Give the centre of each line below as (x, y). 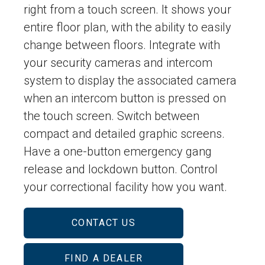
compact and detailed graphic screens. (124, 134)
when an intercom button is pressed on (125, 98)
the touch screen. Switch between (112, 116)
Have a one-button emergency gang (118, 152)
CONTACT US (104, 223)
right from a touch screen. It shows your (127, 10)
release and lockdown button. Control (121, 169)
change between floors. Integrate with (122, 45)
